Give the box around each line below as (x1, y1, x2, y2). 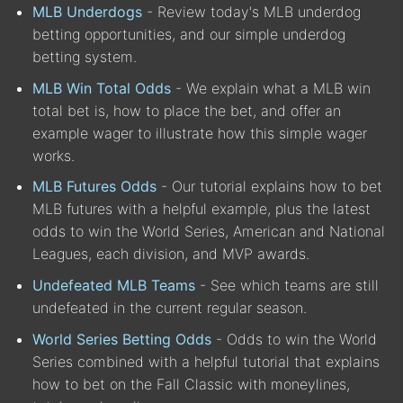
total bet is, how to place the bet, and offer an (32, 101, 341, 120)
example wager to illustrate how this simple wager (32, 123, 367, 142)
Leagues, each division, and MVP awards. (32, 245, 309, 264)
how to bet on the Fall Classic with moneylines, (32, 374, 350, 393)
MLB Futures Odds (32, 177, 157, 196)
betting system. (32, 48, 137, 67)
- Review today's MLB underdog (142, 3, 361, 22)
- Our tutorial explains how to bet (157, 177, 382, 196)
